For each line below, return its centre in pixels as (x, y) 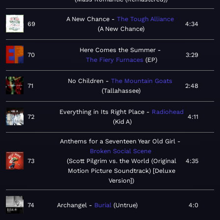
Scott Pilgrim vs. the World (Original (122, 161)
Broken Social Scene (120, 151)
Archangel (72, 205)
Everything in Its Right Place (102, 112)
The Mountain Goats (142, 81)
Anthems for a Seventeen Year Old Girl (118, 141)
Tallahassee (121, 91)
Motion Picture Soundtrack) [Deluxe (121, 171)
